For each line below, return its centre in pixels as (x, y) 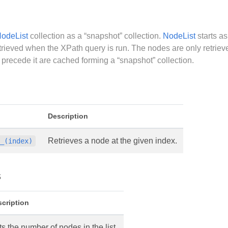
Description (68, 116)
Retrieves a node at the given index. (112, 141)
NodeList (179, 36)
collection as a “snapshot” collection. (95, 36)
